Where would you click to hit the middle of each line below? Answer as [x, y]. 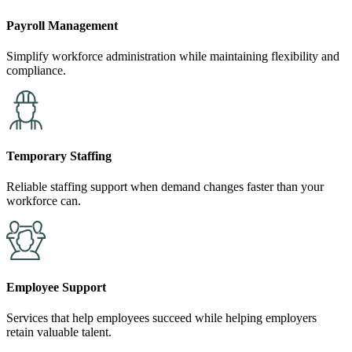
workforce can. [44, 201]
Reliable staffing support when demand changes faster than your [165, 187]
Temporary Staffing [59, 156]
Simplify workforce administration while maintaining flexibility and [173, 56]
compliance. [36, 70]
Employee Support [56, 287]
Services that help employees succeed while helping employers [161, 317]
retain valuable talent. [59, 332]
